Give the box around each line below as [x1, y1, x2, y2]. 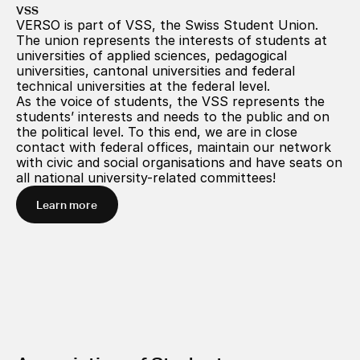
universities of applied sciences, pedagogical [16, 47, 287, 63]
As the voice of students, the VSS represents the [16, 93, 325, 109]
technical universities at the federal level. [16, 78, 270, 94]
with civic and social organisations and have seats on [16, 154, 342, 170]
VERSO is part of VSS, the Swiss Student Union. [16, 17, 318, 33]
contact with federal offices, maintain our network [16, 139, 331, 155]
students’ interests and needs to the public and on [16, 108, 329, 125]
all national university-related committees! [16, 170, 276, 186]
